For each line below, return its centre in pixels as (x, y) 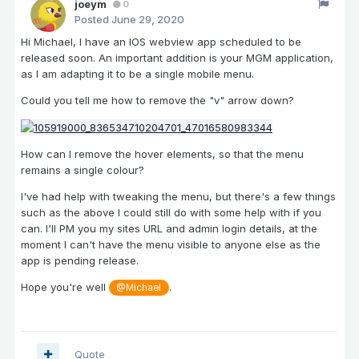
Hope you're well (65, 287)
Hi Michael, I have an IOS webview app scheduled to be (161, 41)
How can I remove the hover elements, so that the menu (162, 154)
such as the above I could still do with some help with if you (171, 213)
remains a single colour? (83, 170)
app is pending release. (80, 261)
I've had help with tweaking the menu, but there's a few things (178, 197)
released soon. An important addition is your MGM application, (177, 57)
